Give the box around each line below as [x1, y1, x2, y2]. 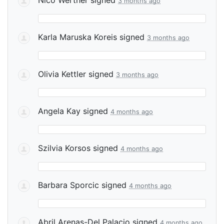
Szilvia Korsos [38, 142, 90, 153]
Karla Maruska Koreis [38, 31, 117, 42]
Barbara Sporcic [38, 179, 99, 190]
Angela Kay [38, 105, 80, 116]
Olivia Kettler [38, 68, 86, 79]
